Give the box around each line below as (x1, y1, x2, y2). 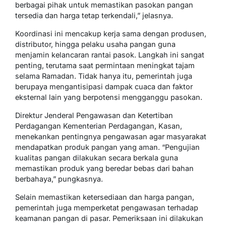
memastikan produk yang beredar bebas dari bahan (15, 164, 194, 173)
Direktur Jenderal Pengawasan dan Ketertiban (15, 111, 173, 120)
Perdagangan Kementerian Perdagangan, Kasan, (15, 122, 182, 131)
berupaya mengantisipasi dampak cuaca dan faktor (15, 82, 193, 91)
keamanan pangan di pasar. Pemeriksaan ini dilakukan (15, 214, 203, 223)
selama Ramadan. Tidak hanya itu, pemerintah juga (15, 72, 192, 81)
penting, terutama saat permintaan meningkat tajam (15, 61, 195, 70)
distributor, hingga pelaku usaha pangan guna (15, 40, 176, 49)
